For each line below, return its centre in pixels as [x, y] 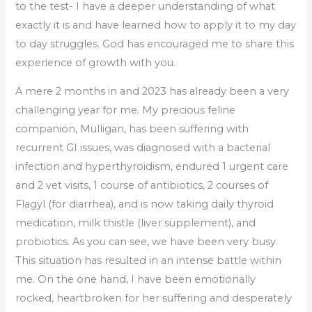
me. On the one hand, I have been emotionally [136, 280]
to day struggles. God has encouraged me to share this [155, 44]
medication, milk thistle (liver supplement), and [136, 223]
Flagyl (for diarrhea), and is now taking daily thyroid [145, 204]
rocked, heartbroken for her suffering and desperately [154, 298]
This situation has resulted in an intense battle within [149, 261]
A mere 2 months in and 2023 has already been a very [153, 92]
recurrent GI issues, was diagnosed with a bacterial [143, 148]
